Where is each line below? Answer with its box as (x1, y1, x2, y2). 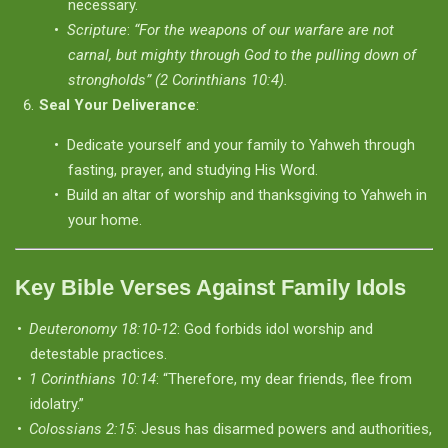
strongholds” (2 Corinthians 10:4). (67, 71, 288, 89)
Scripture (66, 21, 127, 39)
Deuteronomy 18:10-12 (29, 319, 177, 338)
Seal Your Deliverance (39, 96, 196, 114)
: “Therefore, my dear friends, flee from (156, 369, 412, 388)
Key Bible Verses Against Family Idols (15, 274, 406, 300)
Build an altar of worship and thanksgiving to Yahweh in (66, 186, 427, 204)
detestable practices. (30, 344, 167, 363)
